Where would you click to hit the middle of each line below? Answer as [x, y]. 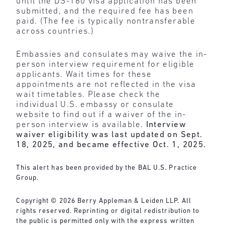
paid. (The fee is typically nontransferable [106, 22]
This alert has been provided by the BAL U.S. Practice [107, 168]
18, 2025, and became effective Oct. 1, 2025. [111, 145]
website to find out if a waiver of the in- [101, 115]
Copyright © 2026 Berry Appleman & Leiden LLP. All [104, 201]
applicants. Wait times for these [84, 74]
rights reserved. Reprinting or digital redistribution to [108, 211]
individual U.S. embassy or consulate [95, 104]
